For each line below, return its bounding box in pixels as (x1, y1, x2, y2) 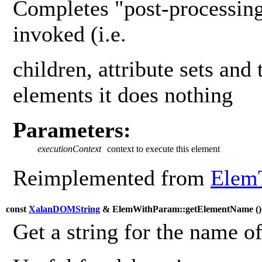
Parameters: (13, 117, 131, 142)
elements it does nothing (13, 82, 233, 107)
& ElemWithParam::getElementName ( (100, 204, 258, 214)
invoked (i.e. (13, 21, 126, 46)
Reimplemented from (13, 165, 211, 190)
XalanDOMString (29, 204, 100, 214)
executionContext (37, 143, 101, 154)
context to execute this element (107, 143, 220, 154)
